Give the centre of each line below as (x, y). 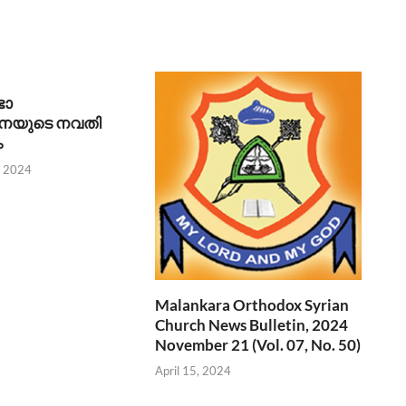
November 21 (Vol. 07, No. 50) (258, 344)
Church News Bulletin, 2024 (252, 324)
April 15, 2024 (193, 371)
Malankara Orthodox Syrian (252, 304)
